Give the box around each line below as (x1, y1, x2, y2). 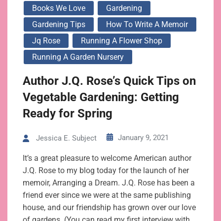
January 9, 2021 (118, 133, 169, 142)
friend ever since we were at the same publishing (23, 190, 191, 200)
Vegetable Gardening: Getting (23, 90, 179, 104)
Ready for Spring (23, 107, 112, 120)
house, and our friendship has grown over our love (23, 203, 196, 213)
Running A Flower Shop (81, 36, 162, 45)
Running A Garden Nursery (32, 52, 124, 62)
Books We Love (32, 3, 85, 13)
